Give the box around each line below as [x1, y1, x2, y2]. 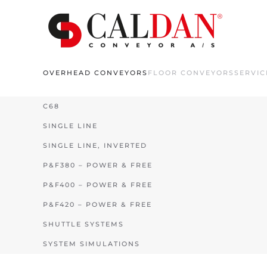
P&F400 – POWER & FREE [43, 181, 153, 189]
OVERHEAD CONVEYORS [43, 68, 148, 77]
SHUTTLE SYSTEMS [43, 220, 124, 228]
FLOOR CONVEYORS [148, 68, 234, 77]
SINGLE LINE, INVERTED [43, 141, 147, 150]
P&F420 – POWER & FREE [43, 200, 152, 209]
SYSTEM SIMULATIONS [43, 240, 140, 248]
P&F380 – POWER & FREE [43, 161, 153, 169]
